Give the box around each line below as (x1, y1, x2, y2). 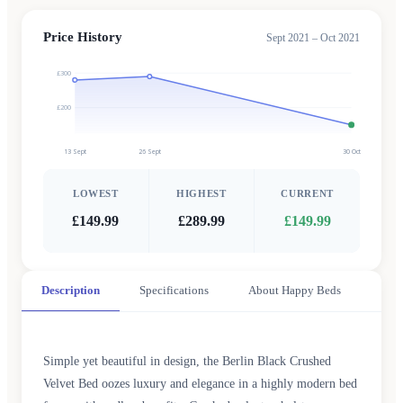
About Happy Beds (248, 283, 341, 297)
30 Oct (342, 146, 361, 156)
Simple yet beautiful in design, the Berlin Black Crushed (43, 354, 331, 368)
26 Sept (138, 146, 161, 156)
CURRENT (281, 188, 334, 199)
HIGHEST (176, 188, 227, 199)
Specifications (139, 283, 209, 297)
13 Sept (63, 146, 86, 156)
